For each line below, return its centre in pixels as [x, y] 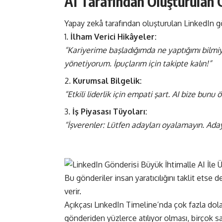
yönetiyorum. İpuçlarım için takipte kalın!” [138, 64]
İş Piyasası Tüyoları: [110, 112]
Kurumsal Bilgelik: [107, 81]
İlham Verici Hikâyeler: [113, 37]
